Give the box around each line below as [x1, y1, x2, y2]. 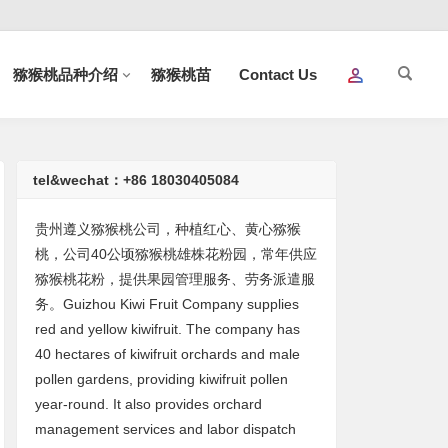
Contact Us [239, 66, 317, 83]
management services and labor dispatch [35, 421, 297, 437]
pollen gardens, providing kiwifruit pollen [35, 371, 289, 387]
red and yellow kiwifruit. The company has [35, 321, 301, 337]
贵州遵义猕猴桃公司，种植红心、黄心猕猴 [35, 221, 302, 237]
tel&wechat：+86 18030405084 [33, 172, 240, 188]
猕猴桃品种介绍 [13, 66, 118, 83]
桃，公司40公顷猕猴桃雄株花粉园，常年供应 [35, 246, 318, 262]
